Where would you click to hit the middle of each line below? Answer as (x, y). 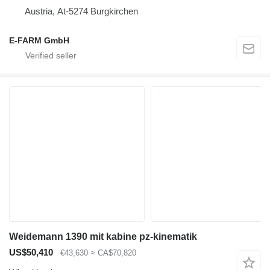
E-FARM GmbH (39, 40)
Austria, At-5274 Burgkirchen (81, 11)
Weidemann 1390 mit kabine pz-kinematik (103, 236)
